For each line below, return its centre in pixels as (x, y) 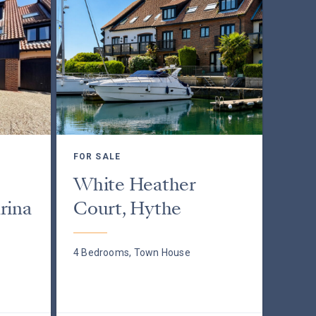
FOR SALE (97, 157)
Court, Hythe (127, 208)
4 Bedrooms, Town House (132, 253)
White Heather (134, 184)
